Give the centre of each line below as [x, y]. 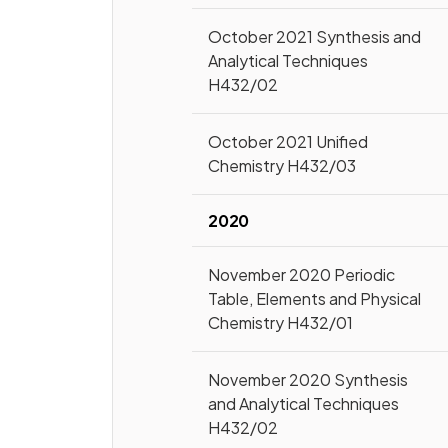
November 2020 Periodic [302, 274]
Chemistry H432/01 [281, 322]
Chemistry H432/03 [282, 165]
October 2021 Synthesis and [315, 36]
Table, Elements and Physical [315, 298]
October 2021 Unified [288, 141]
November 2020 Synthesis [308, 379]
